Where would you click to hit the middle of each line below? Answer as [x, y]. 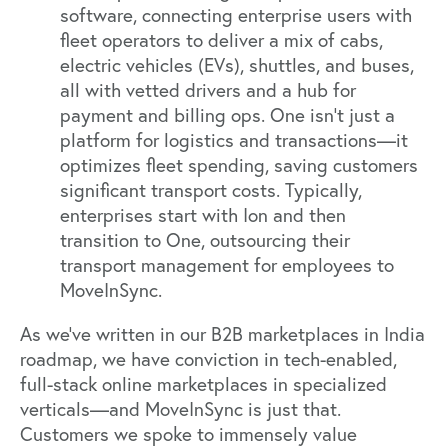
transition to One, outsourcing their [205, 240]
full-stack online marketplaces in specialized [203, 384]
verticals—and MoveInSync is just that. [180, 409]
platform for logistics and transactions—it [234, 140]
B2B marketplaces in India [318, 334]
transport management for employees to [227, 265]
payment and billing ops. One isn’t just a [227, 115]
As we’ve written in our [115, 334]
